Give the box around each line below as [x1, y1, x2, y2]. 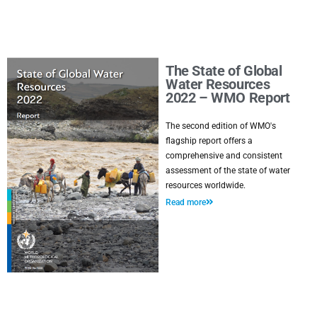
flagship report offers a [166, 136, 253, 146]
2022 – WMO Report [166, 90, 290, 106]
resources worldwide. [166, 180, 246, 190]
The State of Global [166, 63, 282, 79]
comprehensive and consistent [166, 151, 282, 161]
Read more [166, 197, 206, 207]
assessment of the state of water [166, 166, 290, 175]
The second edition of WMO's [166, 121, 276, 131]
